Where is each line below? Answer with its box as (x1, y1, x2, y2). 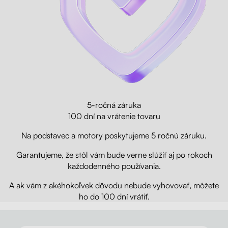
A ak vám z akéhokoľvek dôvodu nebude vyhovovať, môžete (9, 180, 219, 191)
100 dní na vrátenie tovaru (68, 111, 160, 122)
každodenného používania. (67, 161, 161, 172)
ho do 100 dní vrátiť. (78, 191, 150, 202)
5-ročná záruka (87, 100, 141, 110)
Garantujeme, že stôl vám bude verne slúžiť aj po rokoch (16, 150, 212, 160)
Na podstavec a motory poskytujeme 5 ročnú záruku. (21, 130, 207, 141)
